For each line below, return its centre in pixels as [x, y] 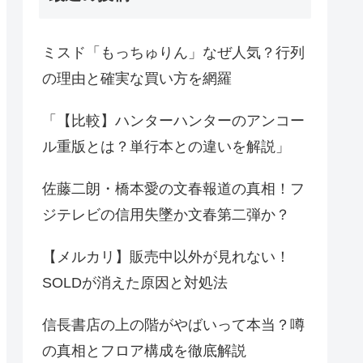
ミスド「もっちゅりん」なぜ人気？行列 [173, 52]
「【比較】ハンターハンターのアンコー [173, 120]
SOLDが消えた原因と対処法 [135, 282]
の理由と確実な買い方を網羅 [137, 78]
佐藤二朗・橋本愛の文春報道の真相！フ [173, 188]
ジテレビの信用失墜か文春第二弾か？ [166, 214]
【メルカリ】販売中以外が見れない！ [166, 256]
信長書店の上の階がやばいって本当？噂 [173, 325]
